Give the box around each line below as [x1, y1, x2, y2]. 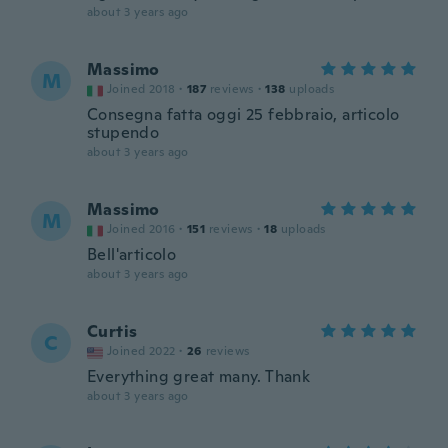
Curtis [87, 321, 138, 342]
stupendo [87, 122, 160, 143]
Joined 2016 [107, 221, 176, 237]
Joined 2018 [107, 81, 176, 97]
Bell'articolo [87, 244, 177, 265]
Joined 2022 [107, 343, 176, 359]
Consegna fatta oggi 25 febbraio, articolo [87, 104, 400, 125]
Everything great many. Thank [87, 366, 311, 387]
